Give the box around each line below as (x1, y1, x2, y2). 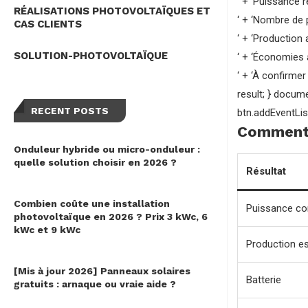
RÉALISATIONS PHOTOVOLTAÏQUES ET (14, 5, 210, 18)
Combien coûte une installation (14, 198, 170, 210)
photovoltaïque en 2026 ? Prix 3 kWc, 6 (14, 211, 208, 223)
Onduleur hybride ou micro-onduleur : (14, 144, 200, 155)
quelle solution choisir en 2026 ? (14, 157, 177, 168)
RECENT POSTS (31, 105, 109, 117)
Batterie (246, 274, 281, 286)
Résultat (246, 165, 286, 177)
